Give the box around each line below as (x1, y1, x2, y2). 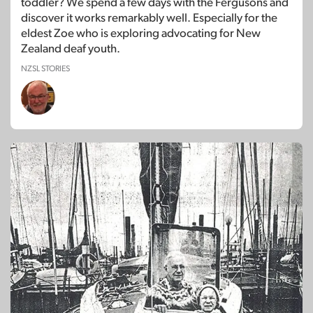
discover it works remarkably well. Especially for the (21, 12, 277, 24)
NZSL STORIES (21, 64, 70, 73)
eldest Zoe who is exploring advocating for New (21, 27, 261, 40)
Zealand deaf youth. (21, 43, 120, 55)
